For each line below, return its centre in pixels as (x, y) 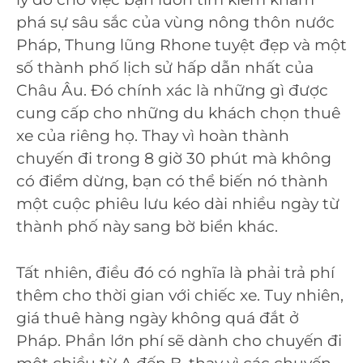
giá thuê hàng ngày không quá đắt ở (158, 318)
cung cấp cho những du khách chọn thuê (178, 113)
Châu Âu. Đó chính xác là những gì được (172, 91)
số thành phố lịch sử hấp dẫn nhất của (165, 68)
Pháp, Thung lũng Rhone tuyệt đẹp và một (181, 45)
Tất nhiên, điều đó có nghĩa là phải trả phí (175, 272)
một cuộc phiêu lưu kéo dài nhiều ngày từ (178, 204)
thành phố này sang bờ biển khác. (147, 227)
